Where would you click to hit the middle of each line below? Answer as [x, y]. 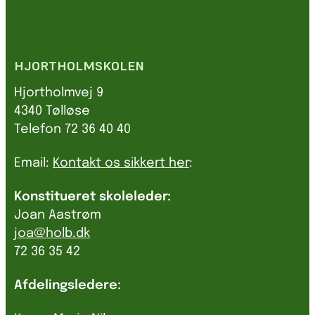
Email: [33, 163]
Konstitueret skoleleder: [92, 197]
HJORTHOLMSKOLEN [79, 66]
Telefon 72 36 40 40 [72, 130]
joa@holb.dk [52, 234]
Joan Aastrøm [58, 216]
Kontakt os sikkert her [121, 163]
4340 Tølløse [52, 111]
